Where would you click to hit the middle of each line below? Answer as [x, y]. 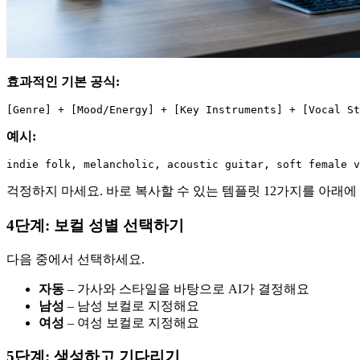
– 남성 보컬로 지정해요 [132, 305]
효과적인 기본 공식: [63, 82]
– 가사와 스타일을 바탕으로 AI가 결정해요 [187, 288]
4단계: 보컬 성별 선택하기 [95, 225]
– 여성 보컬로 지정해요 [132, 322]
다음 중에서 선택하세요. [76, 259]
